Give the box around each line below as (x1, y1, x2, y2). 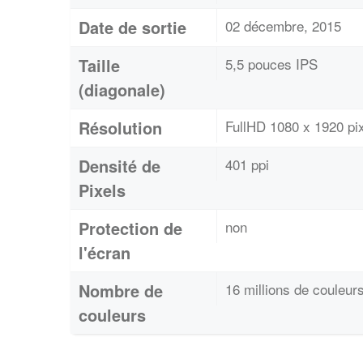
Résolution (79, 116, 162, 140)
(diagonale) (79, 78, 165, 102)
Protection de (79, 216, 182, 241)
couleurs (79, 303, 146, 327)
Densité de (79, 154, 160, 178)
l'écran (79, 241, 130, 265)
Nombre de (79, 279, 163, 303)
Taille (79, 53, 120, 78)
